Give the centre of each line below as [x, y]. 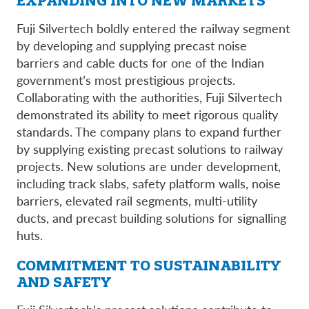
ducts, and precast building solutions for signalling [151, 217]
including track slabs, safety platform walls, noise [149, 183]
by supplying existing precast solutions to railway [150, 148]
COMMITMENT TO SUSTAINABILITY [149, 265]
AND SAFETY [64, 281]
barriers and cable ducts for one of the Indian [140, 62]
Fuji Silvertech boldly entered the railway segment [153, 28]
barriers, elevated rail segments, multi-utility [137, 200]
